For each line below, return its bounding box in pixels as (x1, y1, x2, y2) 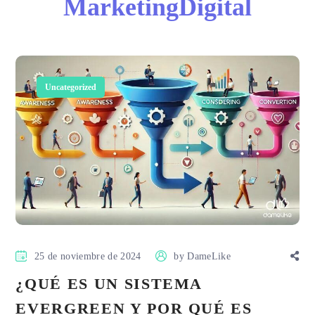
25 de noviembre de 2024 (34, 250, 141, 262)
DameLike (187, 250, 231, 262)
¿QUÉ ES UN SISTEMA (15, 274, 202, 292)
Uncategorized (45, 82, 97, 92)
